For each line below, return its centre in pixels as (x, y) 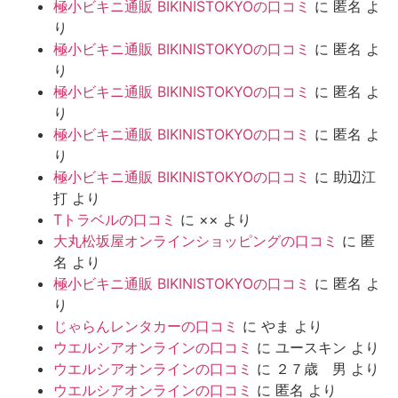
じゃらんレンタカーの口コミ (146, 326)
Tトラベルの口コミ (115, 219)
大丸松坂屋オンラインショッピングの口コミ (195, 240)
